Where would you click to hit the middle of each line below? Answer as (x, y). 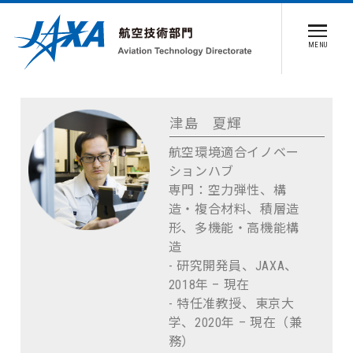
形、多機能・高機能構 (234, 228)
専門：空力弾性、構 (227, 190)
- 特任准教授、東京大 (231, 303)
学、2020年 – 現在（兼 (235, 322)
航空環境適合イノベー (234, 152)
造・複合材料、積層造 (234, 209)
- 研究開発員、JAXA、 (233, 266)
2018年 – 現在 (209, 284)
